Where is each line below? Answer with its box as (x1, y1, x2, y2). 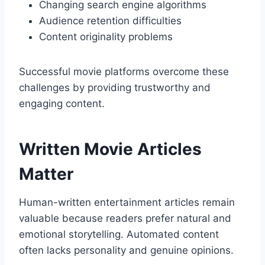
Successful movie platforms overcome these (19, 66, 229, 78)
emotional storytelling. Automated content (19, 228, 219, 241)
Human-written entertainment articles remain (19, 196, 235, 209)
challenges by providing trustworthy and (19, 82, 211, 94)
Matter (19, 164, 73, 185)
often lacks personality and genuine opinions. (19, 244, 234, 257)
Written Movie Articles (19, 139, 202, 160)
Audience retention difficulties (39, 15, 182, 27)
